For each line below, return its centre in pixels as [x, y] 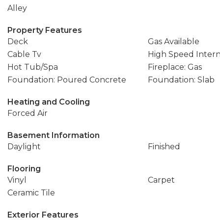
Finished [164, 147]
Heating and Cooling [49, 102]
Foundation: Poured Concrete [67, 80]
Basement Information [54, 135]
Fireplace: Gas [175, 67]
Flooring [24, 169]
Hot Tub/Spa [33, 67]
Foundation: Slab [181, 80]
